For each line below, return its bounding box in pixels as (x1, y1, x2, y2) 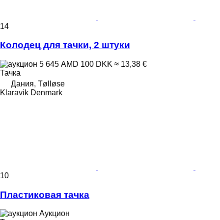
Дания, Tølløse (11, 80, 65, 88)
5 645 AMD (37, 60, 81, 68)
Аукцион (39, 209, 70, 218)
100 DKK (81, 60, 112, 68)
